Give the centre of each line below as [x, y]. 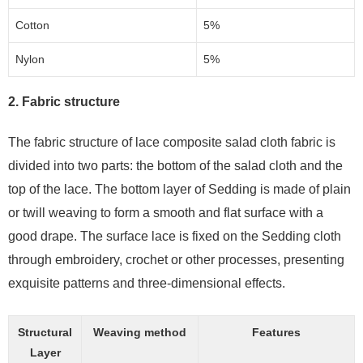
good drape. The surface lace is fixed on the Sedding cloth [175, 236]
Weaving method [140, 332]
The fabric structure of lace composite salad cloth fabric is [172, 142]
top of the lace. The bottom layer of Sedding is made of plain [179, 189]
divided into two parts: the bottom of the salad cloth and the [175, 166]
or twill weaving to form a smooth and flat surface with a [166, 213]
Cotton [32, 25]
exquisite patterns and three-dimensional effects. [147, 283]
